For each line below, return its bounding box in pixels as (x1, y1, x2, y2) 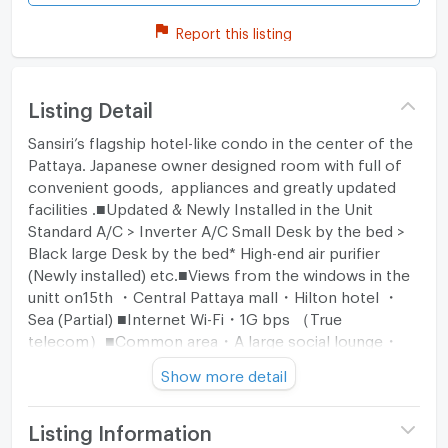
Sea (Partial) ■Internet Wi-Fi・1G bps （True (27, 309, 342, 322)
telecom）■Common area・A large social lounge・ (27, 331, 399, 344)
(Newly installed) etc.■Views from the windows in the (27, 265, 410, 278)
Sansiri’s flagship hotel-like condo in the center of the (27, 133, 413, 146)
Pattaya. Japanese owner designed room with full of (27, 155, 402, 168)
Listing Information (27, 421, 212, 438)
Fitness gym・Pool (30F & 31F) (27, 353, 249, 366)
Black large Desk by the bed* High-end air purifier (27, 243, 380, 256)
